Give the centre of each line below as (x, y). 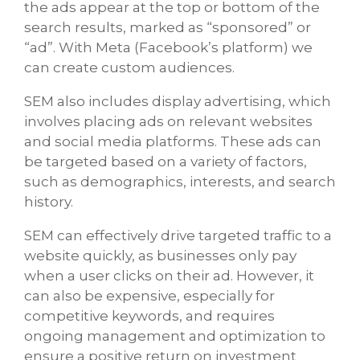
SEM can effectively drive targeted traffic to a (178, 236)
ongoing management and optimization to (175, 336)
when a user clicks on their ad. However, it (169, 276)
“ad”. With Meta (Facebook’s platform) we (168, 48)
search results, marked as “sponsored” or (168, 28)
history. (49, 202)
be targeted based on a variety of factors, (166, 162)
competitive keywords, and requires (149, 316)
